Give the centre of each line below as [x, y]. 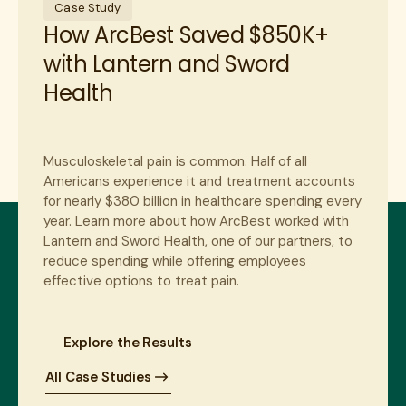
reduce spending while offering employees [175, 261]
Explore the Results [128, 343]
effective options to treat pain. [142, 281]
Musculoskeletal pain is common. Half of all [176, 162]
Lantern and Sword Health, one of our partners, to [198, 242]
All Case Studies [98, 377]
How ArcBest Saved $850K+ [186, 35]
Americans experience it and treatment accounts [200, 182]
